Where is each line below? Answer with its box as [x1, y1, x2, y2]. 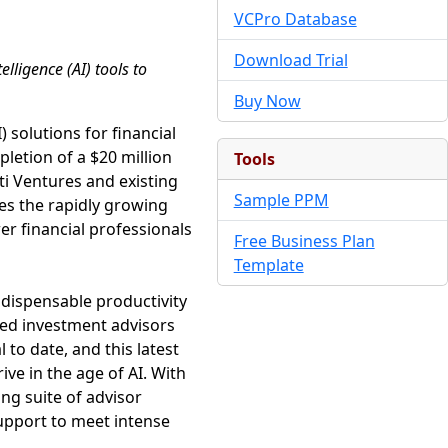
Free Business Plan [233, 230, 375, 252]
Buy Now [233, 90, 301, 112]
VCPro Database [233, 8, 357, 30]
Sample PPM [233, 189, 329, 211]
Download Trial [233, 49, 348, 71]
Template [233, 254, 304, 276]
